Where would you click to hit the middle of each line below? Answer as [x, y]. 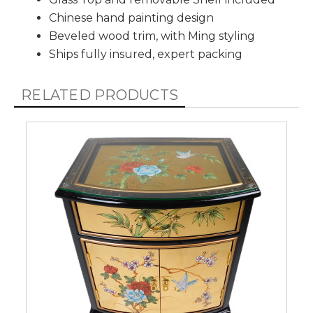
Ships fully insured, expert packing [146, 54]
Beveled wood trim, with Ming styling [152, 36]
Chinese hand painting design [131, 18]
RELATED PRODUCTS [100, 95]
